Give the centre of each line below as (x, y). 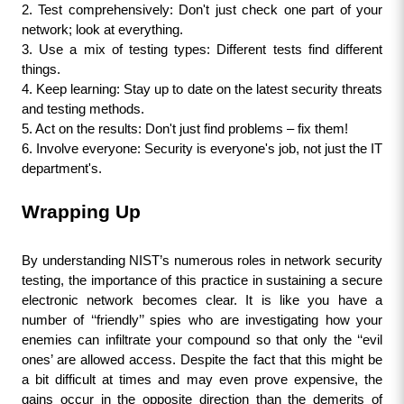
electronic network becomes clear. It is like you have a (202, 300)
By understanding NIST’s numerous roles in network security (202, 261)
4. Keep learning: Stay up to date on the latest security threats (202, 89)
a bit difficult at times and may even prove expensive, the (202, 380)
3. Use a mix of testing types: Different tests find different (202, 50)
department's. (61, 169)
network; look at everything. (102, 30)
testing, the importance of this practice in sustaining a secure (202, 280)
